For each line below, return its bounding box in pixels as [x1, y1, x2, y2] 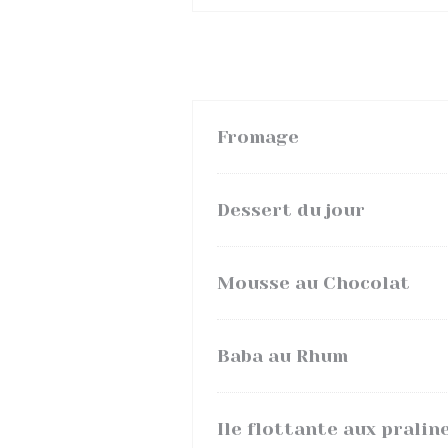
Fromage [217, 127, 299, 147]
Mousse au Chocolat [217, 273, 410, 293]
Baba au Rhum [217, 346, 348, 366]
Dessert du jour [217, 200, 365, 220]
